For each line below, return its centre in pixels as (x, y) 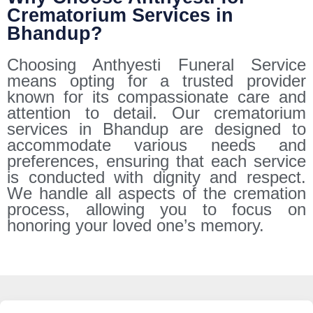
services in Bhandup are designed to (156, 129)
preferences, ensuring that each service (156, 161)
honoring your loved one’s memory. (136, 225)
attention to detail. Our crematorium (156, 112)
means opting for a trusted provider (156, 80)
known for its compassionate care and (156, 96)
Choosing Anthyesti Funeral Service (156, 64)
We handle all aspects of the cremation (156, 193)
